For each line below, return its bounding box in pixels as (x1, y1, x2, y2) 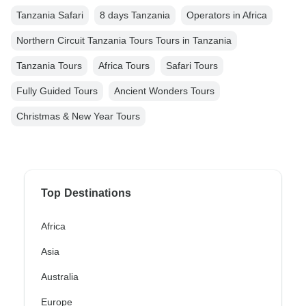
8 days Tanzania (100, 10, 170, 21)
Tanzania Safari (16, 10, 83, 21)
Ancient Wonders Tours (114, 85, 214, 97)
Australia (41, 271, 79, 283)
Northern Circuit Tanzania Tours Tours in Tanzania (16, 35, 232, 46)
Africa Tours (98, 60, 150, 72)
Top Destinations (41, 187, 132, 199)
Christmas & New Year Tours (16, 111, 140, 122)
